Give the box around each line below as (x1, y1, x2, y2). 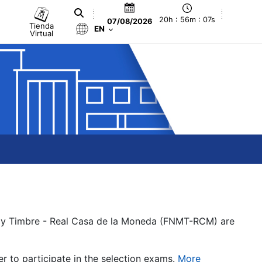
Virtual (30, 28, 54, 38)
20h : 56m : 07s (159, 15, 216, 25)
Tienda (29, 20, 54, 30)
